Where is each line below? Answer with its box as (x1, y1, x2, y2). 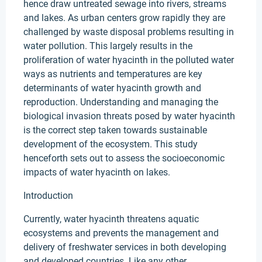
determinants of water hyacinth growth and (23, 82, 201, 94)
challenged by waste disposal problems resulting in (23, 26, 234, 37)
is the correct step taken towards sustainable (23, 125, 207, 136)
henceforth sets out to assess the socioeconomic (23, 153, 225, 164)
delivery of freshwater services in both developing (23, 242, 226, 253)
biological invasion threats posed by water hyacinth (23, 111, 235, 122)
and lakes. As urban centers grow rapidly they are (23, 12, 225, 23)
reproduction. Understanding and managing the (23, 96, 218, 108)
